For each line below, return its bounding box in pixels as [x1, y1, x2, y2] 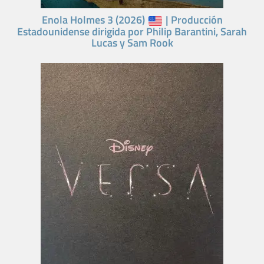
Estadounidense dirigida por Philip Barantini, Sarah [17, 23, 247, 39]
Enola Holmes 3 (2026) [41, 11, 147, 28]
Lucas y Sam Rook [91, 34, 173, 51]
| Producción [163, 11, 223, 28]
